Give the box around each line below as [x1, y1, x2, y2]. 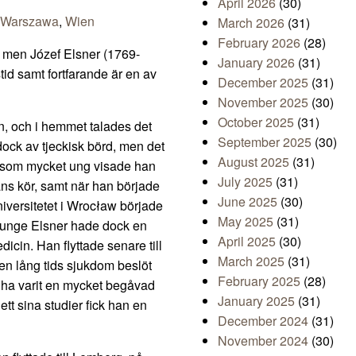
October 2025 [218, 113, 294, 132]
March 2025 [218, 252, 284, 271]
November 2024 [218, 331, 308, 350]
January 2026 [218, 53, 295, 72]
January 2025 [218, 292, 295, 311]
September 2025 [218, 133, 311, 152]
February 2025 [218, 272, 300, 291]
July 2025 [218, 172, 273, 192]
